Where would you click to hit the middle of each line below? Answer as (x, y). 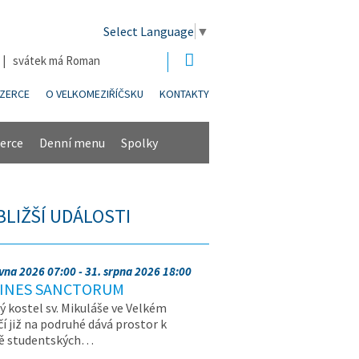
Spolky (139, 143)
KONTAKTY (184, 94)
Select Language (149, 32)
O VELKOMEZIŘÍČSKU (95, 94)
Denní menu (72, 143)
